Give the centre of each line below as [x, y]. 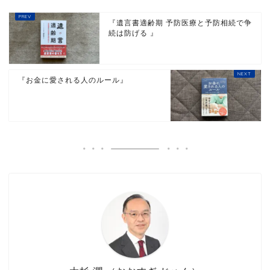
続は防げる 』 [133, 33]
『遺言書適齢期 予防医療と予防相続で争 [180, 23]
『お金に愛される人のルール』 [73, 80]
